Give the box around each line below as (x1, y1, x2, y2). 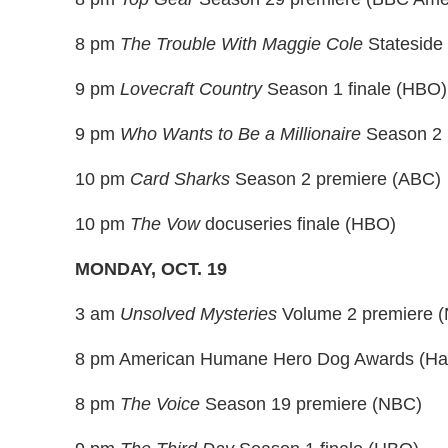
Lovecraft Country (120, 79, 262, 100)
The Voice (120, 394, 200, 415)
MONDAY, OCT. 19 (75, 259, 227, 280)
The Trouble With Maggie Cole (120, 34, 363, 55)
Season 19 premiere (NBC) (200, 394, 422, 415)
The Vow (130, 214, 200, 235)
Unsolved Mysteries (120, 304, 277, 325)
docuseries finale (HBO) (200, 214, 396, 235)
